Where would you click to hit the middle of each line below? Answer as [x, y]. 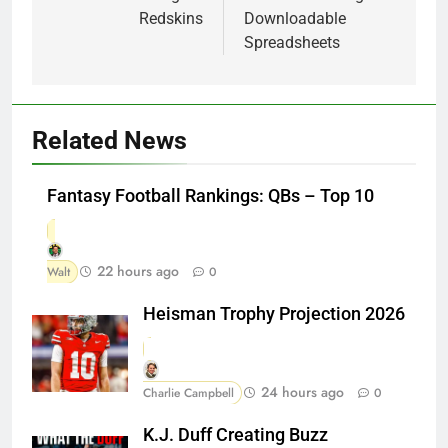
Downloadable [295, 18]
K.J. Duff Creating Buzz [235, 435]
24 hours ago [302, 392]
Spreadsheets [292, 42]
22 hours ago [138, 270]
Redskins [171, 18]
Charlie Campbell [188, 393]
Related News [109, 140]
